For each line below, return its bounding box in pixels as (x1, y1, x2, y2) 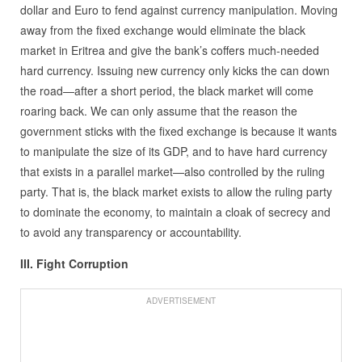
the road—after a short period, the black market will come (19, 82, 314, 99)
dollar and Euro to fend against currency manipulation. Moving (19, 2, 338, 19)
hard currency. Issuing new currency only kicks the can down (19, 62, 330, 79)
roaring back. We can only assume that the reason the (19, 103, 297, 120)
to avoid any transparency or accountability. (19, 224, 242, 241)
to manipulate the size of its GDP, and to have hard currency (19, 143, 327, 160)
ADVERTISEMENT (145, 295, 216, 307)
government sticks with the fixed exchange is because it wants (19, 123, 337, 140)
